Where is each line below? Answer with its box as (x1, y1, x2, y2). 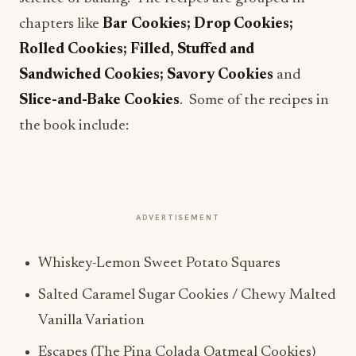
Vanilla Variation (38, 313, 145, 328)
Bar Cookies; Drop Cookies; (103, 17, 293, 32)
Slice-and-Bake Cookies (19, 93, 180, 108)
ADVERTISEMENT (136, 212, 220, 222)
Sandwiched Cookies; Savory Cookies (19, 68, 277, 83)
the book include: (19, 118, 129, 133)
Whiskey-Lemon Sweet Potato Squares (38, 256, 281, 271)
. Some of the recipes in (180, 93, 329, 108)
